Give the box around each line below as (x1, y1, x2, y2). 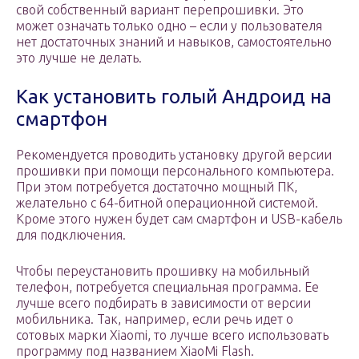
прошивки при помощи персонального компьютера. (16, 163, 334, 179)
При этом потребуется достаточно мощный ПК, (16, 179, 297, 195)
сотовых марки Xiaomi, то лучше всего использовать (16, 328, 329, 343)
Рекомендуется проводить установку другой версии (16, 147, 332, 163)
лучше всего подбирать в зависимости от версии (16, 296, 311, 311)
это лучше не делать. (16, 50, 142, 66)
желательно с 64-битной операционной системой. (16, 196, 318, 211)
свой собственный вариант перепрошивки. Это (16, 2, 304, 18)
